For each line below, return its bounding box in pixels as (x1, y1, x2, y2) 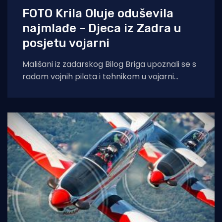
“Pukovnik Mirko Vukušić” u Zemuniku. (22, 83, 164, 95)
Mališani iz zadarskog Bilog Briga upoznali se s (22, 58, 196, 70)
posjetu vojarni (22, 36, 110, 50)
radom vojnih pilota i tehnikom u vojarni (22, 70, 174, 82)
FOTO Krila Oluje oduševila (22, 6, 173, 20)
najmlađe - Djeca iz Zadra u (22, 21, 181, 35)
